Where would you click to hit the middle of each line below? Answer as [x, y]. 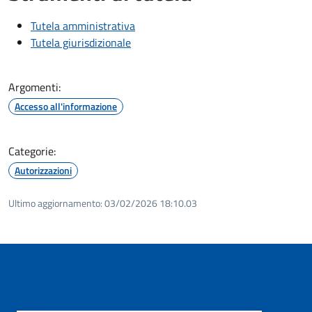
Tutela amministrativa [83, 25]
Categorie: [32, 151]
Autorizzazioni [43, 170]
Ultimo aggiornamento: [55, 203]
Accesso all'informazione [66, 106]
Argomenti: [34, 87]
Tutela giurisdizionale [81, 42]
